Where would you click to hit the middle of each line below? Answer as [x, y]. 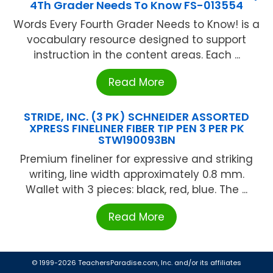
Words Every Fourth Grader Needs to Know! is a [136, 25]
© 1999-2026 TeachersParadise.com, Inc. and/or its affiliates [136, 263]
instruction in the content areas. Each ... [136, 55]
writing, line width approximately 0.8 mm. [136, 175]
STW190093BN [136, 140]
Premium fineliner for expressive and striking [136, 159]
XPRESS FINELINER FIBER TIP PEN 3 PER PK [136, 129]
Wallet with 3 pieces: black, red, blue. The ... [136, 190]
